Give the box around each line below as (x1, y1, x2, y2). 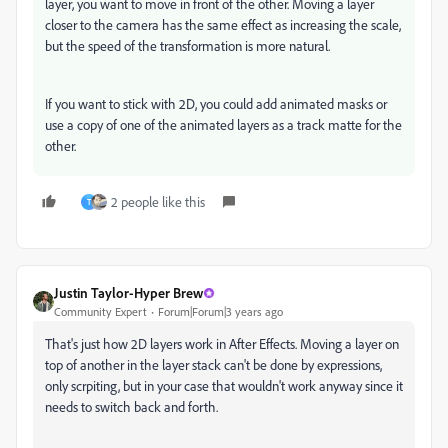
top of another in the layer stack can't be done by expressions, (45, 356, 382, 374)
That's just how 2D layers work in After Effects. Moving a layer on (45, 335, 399, 353)
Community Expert (54, 304, 147, 320)
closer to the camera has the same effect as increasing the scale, (45, 16, 401, 34)
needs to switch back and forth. (45, 398, 218, 416)
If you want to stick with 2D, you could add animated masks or (45, 95, 387, 113)
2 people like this (111, 193, 205, 211)
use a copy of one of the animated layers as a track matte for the (45, 116, 402, 134)
